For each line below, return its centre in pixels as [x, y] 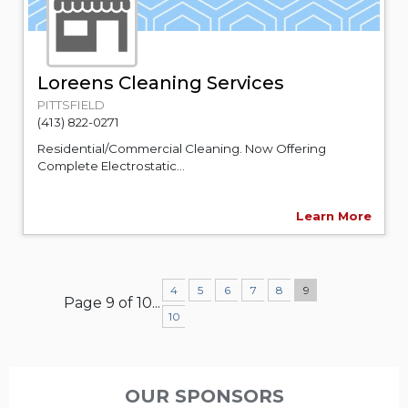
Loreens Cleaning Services [161, 82]
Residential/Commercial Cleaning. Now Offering [182, 148]
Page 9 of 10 [108, 302]
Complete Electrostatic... [111, 165]
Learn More [334, 215]
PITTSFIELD [71, 104]
